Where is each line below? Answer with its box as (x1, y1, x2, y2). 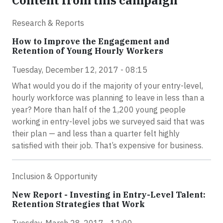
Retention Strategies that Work (12, 199, 145, 209)
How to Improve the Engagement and (12, 36, 169, 46)
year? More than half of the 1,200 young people (12, 105, 186, 114)
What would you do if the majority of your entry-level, (12, 81, 203, 91)
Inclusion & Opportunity (12, 171, 98, 181)
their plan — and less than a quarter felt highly (12, 128, 180, 138)
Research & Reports (12, 18, 84, 28)
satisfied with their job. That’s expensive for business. (12, 140, 203, 150)
